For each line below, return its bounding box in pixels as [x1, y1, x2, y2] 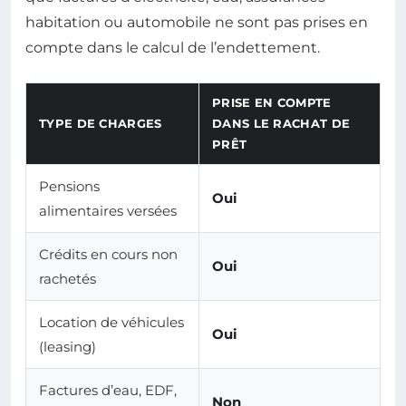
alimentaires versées [39, 202, 177, 220]
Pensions [39, 178, 100, 196]
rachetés [39, 270, 96, 288]
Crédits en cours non [39, 246, 178, 264]
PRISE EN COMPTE [212, 95, 332, 111]
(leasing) [39, 338, 96, 356]
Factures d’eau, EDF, [39, 382, 177, 400]
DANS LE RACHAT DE [212, 116, 351, 131]
